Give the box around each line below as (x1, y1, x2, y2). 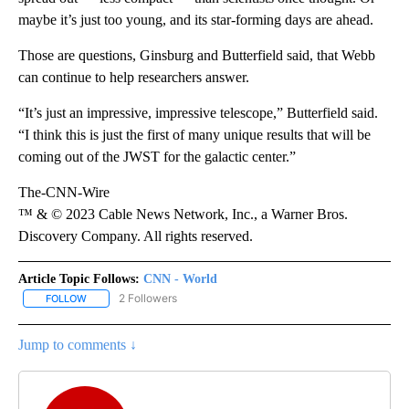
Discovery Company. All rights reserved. (18, 227, 253, 244)
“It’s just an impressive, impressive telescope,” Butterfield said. (18, 104, 378, 121)
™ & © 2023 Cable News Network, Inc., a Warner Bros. (18, 205, 348, 222)
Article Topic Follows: (18, 271, 140, 286)
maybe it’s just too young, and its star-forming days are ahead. (18, 11, 373, 27)
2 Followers (119, 290, 177, 305)
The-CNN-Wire (18, 184, 110, 200)
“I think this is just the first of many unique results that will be (18, 126, 371, 142)
